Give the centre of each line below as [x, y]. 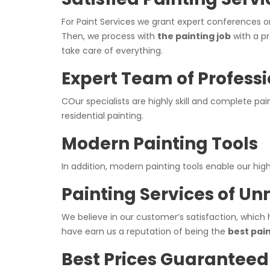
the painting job [194, 36]
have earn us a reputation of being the [145, 231]
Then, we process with [109, 36]
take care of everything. [112, 51]
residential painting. [102, 116]
